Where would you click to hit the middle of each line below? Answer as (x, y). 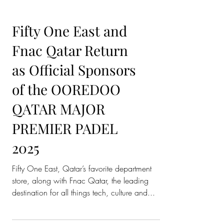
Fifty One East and (69, 136)
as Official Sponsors (74, 175)
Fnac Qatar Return (70, 155)
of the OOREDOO (66, 194)
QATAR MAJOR (58, 214)
